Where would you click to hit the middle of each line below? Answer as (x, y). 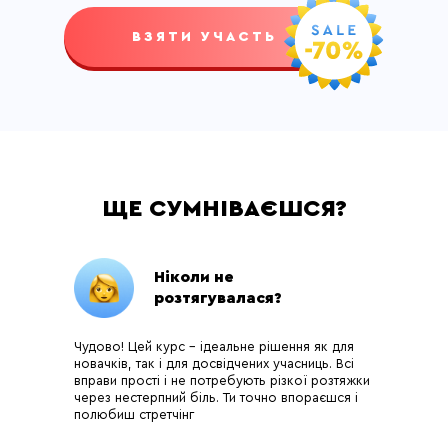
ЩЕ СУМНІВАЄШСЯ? (224, 209)
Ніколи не (194, 277)
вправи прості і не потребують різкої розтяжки (222, 380)
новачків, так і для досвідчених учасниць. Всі (214, 363)
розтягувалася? (218, 298)
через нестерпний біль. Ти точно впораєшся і (216, 397)
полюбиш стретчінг (134, 414)
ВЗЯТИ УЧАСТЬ (204, 36)
